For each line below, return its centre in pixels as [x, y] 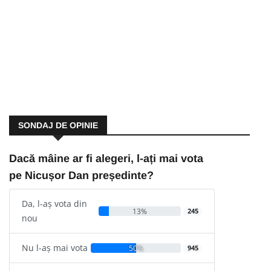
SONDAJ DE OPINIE [58, 126]
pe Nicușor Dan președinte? [81, 176]
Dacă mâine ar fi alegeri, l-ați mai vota [106, 159]
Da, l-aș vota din [54, 204]
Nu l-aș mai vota [55, 248]
